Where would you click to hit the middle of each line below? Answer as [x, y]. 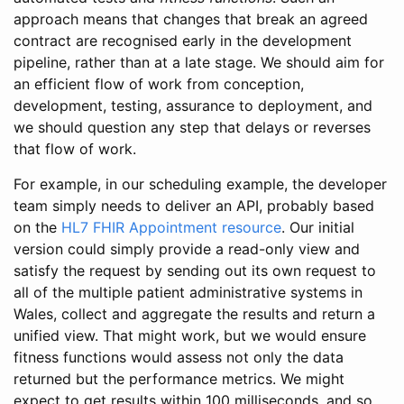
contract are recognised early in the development [183, 41]
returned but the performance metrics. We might [179, 379]
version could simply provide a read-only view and [187, 249]
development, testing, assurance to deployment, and [193, 106]
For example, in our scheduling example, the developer [200, 184]
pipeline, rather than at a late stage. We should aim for [199, 62]
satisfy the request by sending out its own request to [195, 271]
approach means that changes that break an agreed [191, 19]
